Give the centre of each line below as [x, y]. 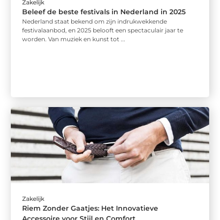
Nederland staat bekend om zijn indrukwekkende [95, 21]
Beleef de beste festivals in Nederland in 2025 [104, 12]
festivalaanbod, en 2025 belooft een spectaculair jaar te [103, 30]
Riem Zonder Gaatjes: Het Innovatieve [90, 208]
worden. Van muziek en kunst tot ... [74, 39]
